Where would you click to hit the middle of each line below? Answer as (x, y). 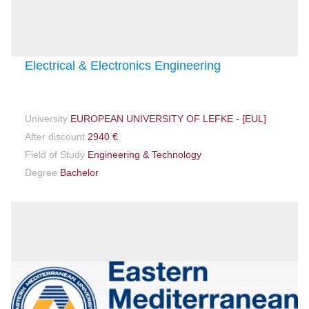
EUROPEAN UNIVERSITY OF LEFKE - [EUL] (167, 119)
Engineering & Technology (143, 155)
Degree (41, 173)
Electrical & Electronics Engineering (123, 66)
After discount (55, 137)
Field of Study (55, 155)
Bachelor (78, 173)
